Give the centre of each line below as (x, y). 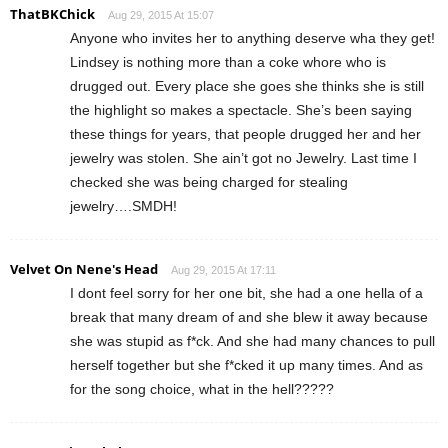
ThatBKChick (52, 14)
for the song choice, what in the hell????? (202, 389)
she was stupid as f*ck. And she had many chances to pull (252, 341)
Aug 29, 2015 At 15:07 (161, 15)
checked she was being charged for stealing (209, 182)
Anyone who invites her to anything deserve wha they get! (252, 38)
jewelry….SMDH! (123, 206)
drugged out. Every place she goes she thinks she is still (247, 86)
